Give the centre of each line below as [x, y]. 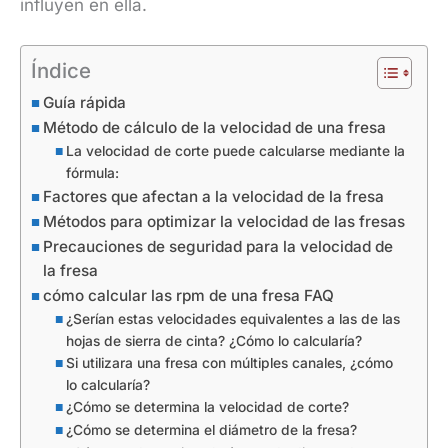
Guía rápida [85, 103]
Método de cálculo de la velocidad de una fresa [215, 128]
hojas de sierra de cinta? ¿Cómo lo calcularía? [213, 341]
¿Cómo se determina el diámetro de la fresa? [211, 430]
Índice [61, 71]
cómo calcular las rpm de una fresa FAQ [189, 296]
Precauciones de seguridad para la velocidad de [218, 247]
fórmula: [92, 173]
